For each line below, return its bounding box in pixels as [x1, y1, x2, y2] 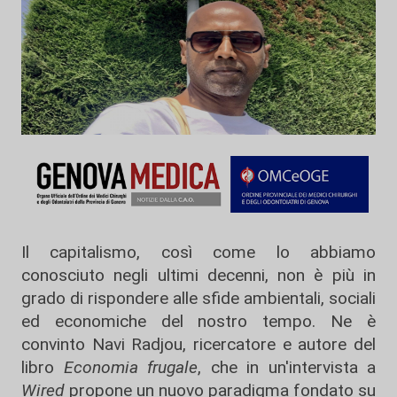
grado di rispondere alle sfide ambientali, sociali [21, 288, 376, 308]
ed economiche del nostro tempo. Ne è [21, 311, 376, 331]
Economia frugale [63, 357, 198, 378]
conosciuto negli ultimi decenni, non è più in [21, 265, 376, 285]
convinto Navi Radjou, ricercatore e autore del [21, 334, 376, 354]
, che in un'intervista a [198, 357, 376, 378]
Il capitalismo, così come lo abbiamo [21, 242, 376, 262]
